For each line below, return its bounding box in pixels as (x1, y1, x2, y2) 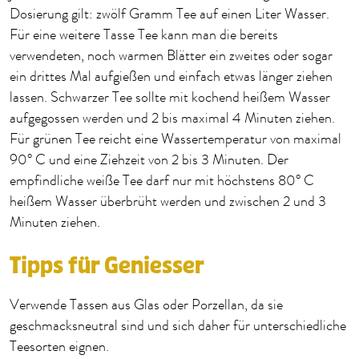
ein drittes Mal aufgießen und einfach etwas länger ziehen (10, 67, 333, 87)
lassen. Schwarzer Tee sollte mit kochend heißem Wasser (10, 88, 330, 108)
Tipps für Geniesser (10, 253, 204, 279)
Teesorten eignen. (10, 337, 112, 357)
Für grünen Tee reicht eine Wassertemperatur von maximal (10, 130, 341, 150)
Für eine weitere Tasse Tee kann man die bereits (10, 26, 278, 46)
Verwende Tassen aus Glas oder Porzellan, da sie (10, 296, 283, 316)
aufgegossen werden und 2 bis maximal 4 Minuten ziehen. (10, 109, 335, 129)
